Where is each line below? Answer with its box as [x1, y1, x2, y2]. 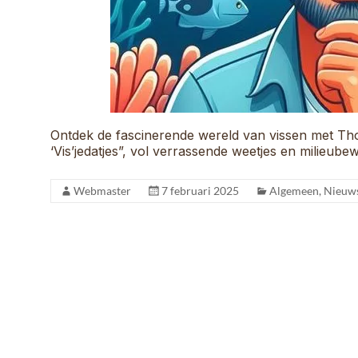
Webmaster [74, 184, 131, 198]
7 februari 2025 [161, 184, 239, 198]
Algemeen [269, 184, 319, 198]
